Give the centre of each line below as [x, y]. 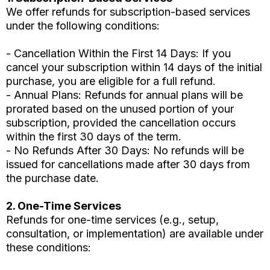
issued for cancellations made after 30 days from [128, 165]
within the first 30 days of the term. [94, 137]
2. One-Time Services [64, 206]
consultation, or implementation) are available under [135, 234]
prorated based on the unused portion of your [120, 109]
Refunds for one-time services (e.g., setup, [112, 220]
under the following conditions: [83, 26]
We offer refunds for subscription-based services [128, 12]
